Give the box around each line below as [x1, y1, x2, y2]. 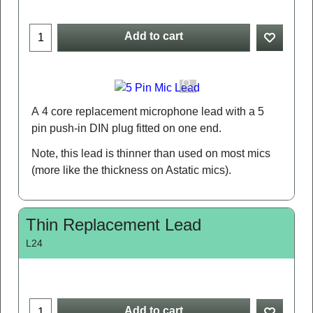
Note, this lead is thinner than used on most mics [31, 147, 270, 159]
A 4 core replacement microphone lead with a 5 [31, 105, 264, 117]
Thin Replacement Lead [26, 214, 201, 234]
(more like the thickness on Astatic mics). [31, 163, 231, 176]
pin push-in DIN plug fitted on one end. [31, 122, 221, 134]
